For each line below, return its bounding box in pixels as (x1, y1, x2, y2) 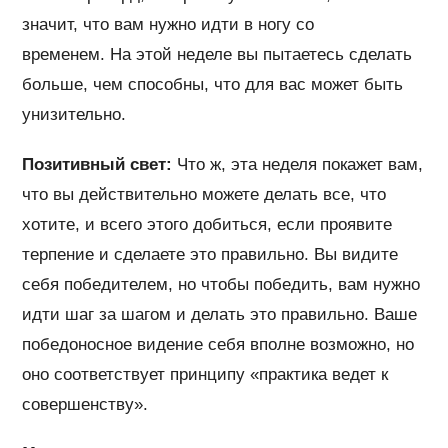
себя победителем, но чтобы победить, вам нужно (22, 274, 421, 294)
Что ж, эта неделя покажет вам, (172, 154, 424, 174)
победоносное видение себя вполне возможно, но (22, 334, 415, 354)
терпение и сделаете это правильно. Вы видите (22, 244, 399, 264)
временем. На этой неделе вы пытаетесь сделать (22, 44, 413, 64)
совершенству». (22, 394, 149, 414)
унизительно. (22, 104, 127, 124)
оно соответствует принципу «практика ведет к (22, 364, 389, 384)
